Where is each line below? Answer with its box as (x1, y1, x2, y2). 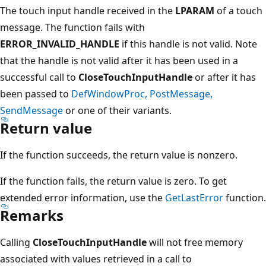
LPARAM (175, 4, 214, 17)
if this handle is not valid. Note (119, 37, 257, 50)
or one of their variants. (63, 103, 172, 117)
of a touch (214, 4, 262, 17)
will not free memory (147, 235, 243, 249)
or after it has (192, 70, 256, 84)
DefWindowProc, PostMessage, (71, 87, 213, 100)
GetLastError (165, 191, 223, 204)
